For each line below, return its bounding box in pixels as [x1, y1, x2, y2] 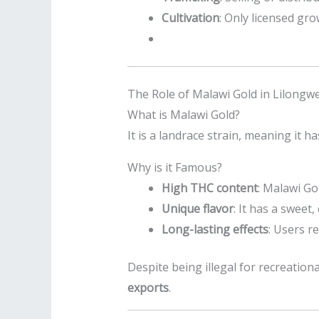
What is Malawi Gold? [127, 107, 240, 123]
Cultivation [161, 10, 219, 26]
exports [127, 280, 169, 296]
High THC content [161, 180, 258, 197]
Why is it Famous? [127, 159, 222, 176]
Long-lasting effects [161, 221, 268, 238]
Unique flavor [161, 201, 234, 217]
